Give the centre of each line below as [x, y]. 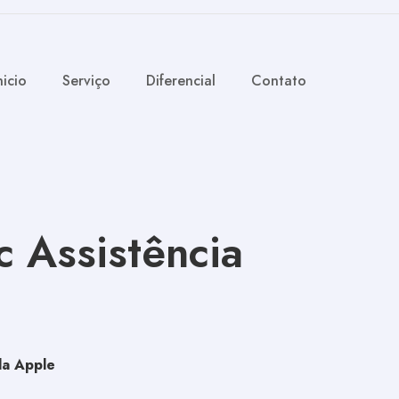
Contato [279, 81]
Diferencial [181, 81]
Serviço [86, 81]
